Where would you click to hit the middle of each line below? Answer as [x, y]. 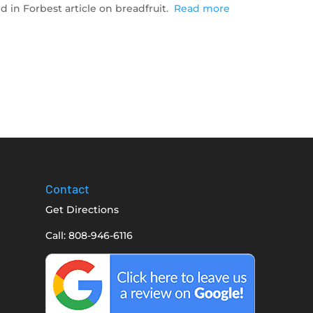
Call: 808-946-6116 [89, 236]
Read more [202, 9]
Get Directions [82, 210]
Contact [67, 189]
